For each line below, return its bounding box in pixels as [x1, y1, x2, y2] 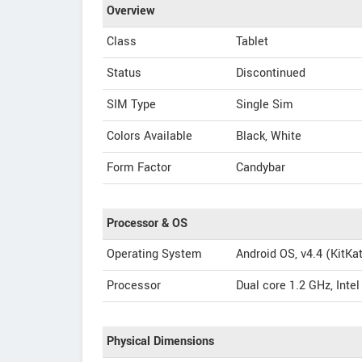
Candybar [236, 159, 285, 176]
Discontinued [236, 65, 305, 82]
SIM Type [107, 96, 156, 113]
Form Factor [107, 159, 171, 176]
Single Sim [236, 96, 293, 113]
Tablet [236, 33, 268, 50]
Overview [107, 2, 155, 19]
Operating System [107, 246, 202, 263]
